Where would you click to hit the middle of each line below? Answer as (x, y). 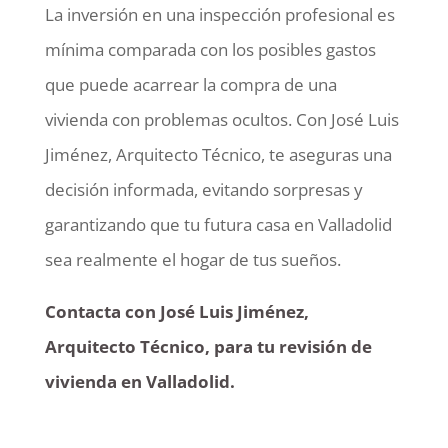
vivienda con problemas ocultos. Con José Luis (221, 119)
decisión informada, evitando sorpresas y (203, 189)
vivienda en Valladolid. (139, 381)
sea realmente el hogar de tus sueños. (192, 259)
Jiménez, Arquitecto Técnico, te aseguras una (218, 154)
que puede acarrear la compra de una (190, 84)
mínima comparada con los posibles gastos (210, 49)
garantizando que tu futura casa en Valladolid (218, 224)
